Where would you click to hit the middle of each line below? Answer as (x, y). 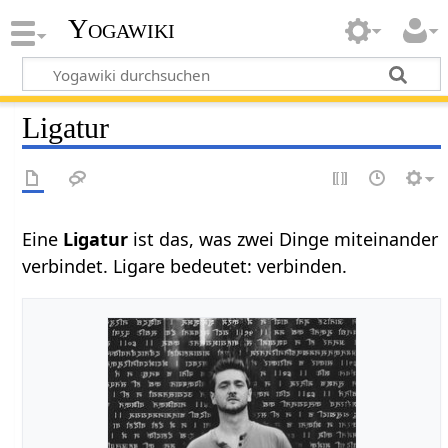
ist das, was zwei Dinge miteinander (286, 238)
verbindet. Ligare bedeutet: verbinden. (185, 265)
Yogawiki (121, 29)
